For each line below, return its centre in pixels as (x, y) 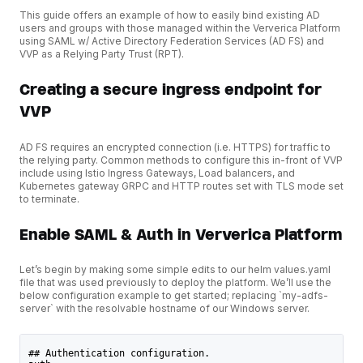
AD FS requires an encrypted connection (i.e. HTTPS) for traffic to (175, 147)
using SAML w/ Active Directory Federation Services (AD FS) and (172, 41)
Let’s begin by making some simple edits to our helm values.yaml (175, 270)
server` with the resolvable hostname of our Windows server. (164, 309)
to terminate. (49, 199)
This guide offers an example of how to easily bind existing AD (170, 15)
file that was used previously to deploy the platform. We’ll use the (175, 283)
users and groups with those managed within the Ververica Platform (180, 28)
